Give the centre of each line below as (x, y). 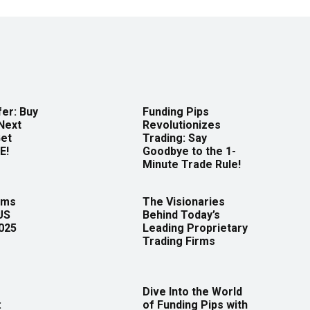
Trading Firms (179, 241)
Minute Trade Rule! (192, 165)
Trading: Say (175, 138)
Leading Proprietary (195, 228)
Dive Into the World (192, 292)
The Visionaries (184, 202)
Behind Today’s (181, 215)
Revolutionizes (182, 125)
